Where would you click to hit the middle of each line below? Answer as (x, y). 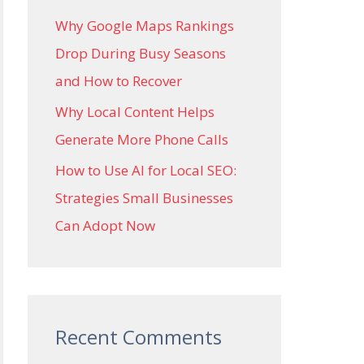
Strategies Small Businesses (144, 198)
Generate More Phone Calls (142, 139)
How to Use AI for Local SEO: (146, 170)
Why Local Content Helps (135, 111)
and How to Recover (119, 80)
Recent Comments (139, 337)
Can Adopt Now (105, 225)
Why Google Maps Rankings (145, 25)
